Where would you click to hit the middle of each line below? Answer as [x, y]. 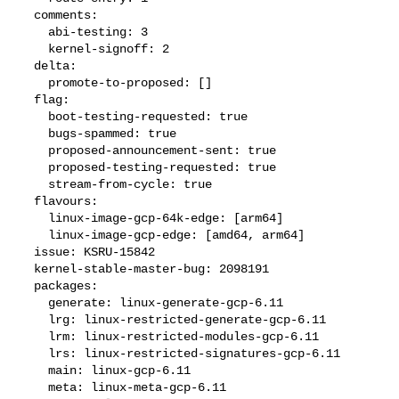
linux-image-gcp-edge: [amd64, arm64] [34, 235]
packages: [27, 285]
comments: [27, 15]
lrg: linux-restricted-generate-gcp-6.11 [34, 319]
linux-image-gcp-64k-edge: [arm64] [34, 218]
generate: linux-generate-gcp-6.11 [34, 302]
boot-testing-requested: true [34, 116]
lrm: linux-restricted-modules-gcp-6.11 [34, 336]
